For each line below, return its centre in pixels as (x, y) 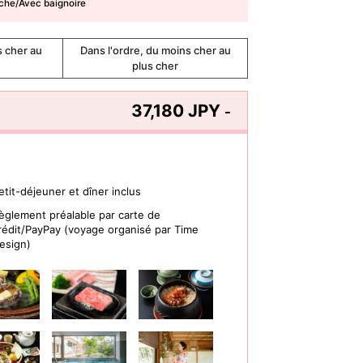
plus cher (156, 65)
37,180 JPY (178, 110)
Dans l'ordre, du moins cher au (155, 50)
